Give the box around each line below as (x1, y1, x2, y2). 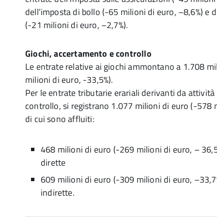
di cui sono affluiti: (25, 112, 94, 125)
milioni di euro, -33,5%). (25, 73, 113, 86)
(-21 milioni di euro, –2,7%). (25, 18, 128, 31)
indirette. (41, 186, 75, 199)
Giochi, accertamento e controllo (25, 47, 152, 60)
